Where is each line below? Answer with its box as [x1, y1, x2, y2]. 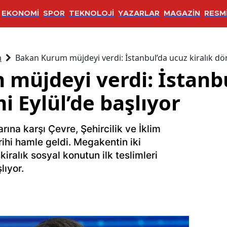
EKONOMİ [2, 10, 39, 18]
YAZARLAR [118, 10, 160, 18]
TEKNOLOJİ [69, 10, 114, 18]
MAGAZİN [164, 10, 200, 18]
